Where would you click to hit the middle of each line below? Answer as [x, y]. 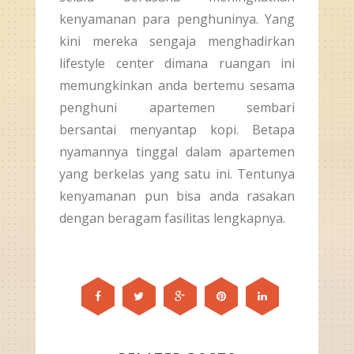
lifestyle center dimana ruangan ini [177, 63]
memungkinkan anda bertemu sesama [177, 85]
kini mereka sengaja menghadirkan [177, 41]
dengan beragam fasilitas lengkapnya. [172, 218]
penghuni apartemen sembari [177, 107]
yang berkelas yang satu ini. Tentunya [177, 174]
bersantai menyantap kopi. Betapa [177, 130]
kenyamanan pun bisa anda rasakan [177, 196]
